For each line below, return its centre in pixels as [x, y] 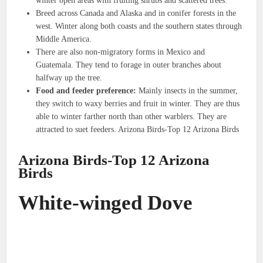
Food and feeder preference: [86, 90]
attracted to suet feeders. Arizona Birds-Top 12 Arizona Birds [138, 129]
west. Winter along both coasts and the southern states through [139, 26]
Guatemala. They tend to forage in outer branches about [129, 65]
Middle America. [64, 39]
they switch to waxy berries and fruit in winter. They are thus [138, 103]
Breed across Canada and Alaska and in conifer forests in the [136, 13]
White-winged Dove [106, 203]
